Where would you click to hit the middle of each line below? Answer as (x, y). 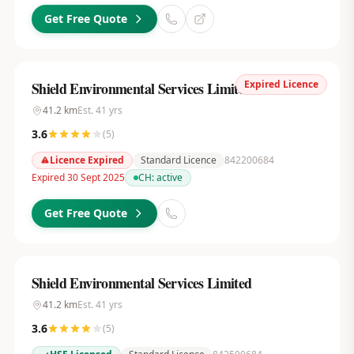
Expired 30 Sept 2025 (78, 177)
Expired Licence (282, 84)
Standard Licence (178, 160)
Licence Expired (87, 160)
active (169, 177)
